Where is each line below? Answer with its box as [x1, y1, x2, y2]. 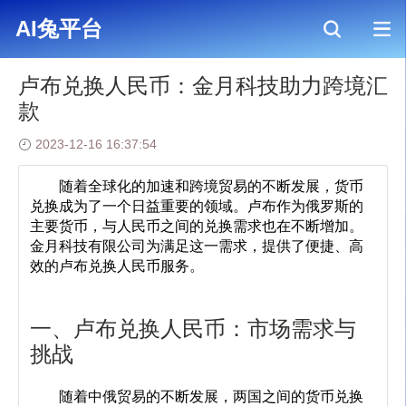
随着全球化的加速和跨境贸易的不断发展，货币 [30, 179, 59, 194]
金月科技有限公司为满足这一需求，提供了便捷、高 [30, 238, 363, 254]
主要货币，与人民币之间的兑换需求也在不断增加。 [30, 218, 363, 234]
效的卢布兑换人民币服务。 [30, 258, 204, 274]
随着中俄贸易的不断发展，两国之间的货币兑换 [30, 389, 59, 404]
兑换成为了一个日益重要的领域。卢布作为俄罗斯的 [30, 198, 363, 214]
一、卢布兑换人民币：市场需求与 [30, 317, 356, 341]
